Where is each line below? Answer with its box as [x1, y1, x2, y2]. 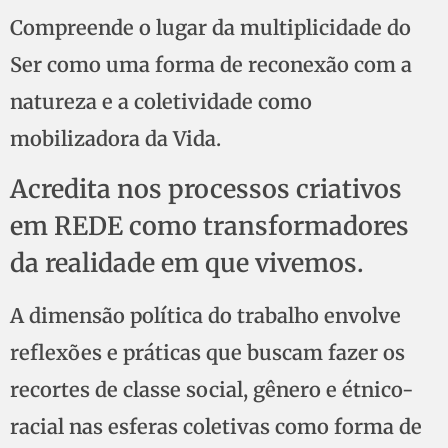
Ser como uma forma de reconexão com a [10, 51, 412, 77]
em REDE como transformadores [10, 210, 409, 243]
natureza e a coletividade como [10, 88, 312, 114]
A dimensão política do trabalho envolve [10, 302, 401, 328]
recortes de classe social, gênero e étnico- [10, 376, 414, 402]
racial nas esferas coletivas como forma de [10, 413, 422, 439]
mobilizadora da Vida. [10, 125, 221, 151]
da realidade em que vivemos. [10, 247, 364, 280]
